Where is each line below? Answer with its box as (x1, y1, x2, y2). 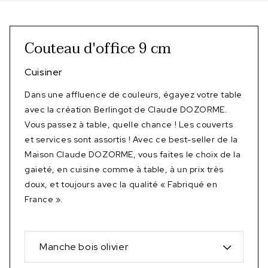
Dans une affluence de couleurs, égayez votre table (25, 89, 242, 100)
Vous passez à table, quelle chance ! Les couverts (25, 119, 233, 130)
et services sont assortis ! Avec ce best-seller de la (25, 134, 238, 145)
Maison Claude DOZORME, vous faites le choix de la (25, 149, 241, 160)
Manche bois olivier (39, 240, 129, 253)
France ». (25, 194, 64, 205)
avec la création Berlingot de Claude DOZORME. (25, 104, 228, 115)
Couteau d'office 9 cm (25, 36, 171, 61)
